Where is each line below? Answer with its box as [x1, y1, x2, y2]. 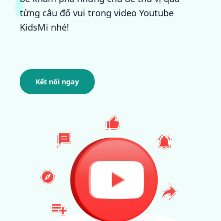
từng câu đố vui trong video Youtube [20, 7, 174, 19]
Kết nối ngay [36, 77, 79, 87]
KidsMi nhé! [20, 21, 69, 34]
